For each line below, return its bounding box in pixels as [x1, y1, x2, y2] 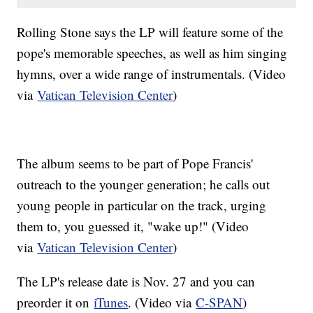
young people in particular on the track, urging [17, 196, 267, 214]
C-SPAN [196, 293, 243, 312]
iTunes [94, 293, 129, 312]
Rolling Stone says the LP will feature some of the [17, 23, 284, 41]
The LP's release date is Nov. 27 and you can [17, 272, 256, 291]
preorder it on [17, 293, 94, 312]
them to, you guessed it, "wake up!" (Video [17, 217, 249, 235]
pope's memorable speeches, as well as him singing [17, 44, 288, 62]
